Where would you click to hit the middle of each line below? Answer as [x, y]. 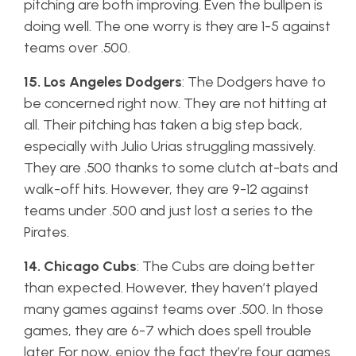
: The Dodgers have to [254, 82]
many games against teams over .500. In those [174, 309]
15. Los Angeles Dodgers [103, 82]
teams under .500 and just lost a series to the [168, 211]
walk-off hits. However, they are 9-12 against [166, 189]
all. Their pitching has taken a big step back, [163, 125]
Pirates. [48, 232]
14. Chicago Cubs [80, 266]
